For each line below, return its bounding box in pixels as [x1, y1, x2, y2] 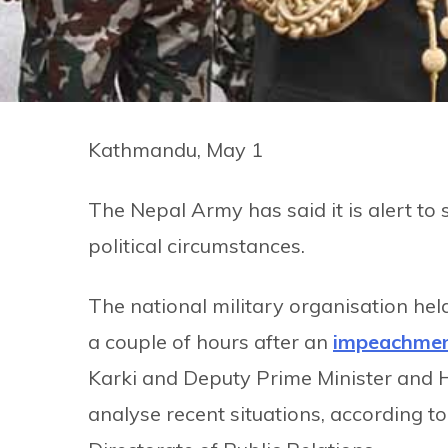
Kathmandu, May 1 [88, 136, 263, 162]
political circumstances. [88, 232, 305, 258]
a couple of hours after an [88, 328, 333, 354]
